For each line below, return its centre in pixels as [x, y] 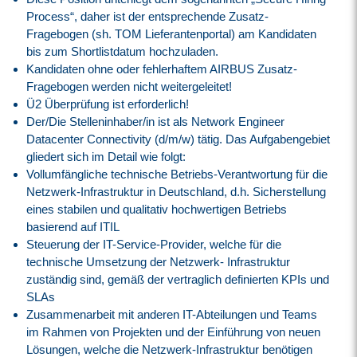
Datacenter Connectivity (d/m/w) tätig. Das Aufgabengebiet [178, 139]
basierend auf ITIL [73, 226]
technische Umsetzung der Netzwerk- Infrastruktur [159, 261]
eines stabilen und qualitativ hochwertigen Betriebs [157, 209]
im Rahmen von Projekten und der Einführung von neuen [174, 331]
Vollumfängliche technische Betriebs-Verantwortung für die [177, 174]
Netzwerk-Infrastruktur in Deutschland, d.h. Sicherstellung [177, 191]
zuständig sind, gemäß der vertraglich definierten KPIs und [178, 279]
